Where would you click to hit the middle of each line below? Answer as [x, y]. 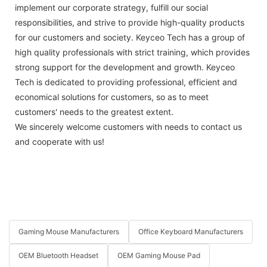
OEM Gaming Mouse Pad [159, 256]
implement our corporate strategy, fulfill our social [111, 7]
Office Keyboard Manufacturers [191, 232]
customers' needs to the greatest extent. [94, 111]
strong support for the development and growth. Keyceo [125, 67]
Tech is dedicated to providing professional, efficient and [126, 82]
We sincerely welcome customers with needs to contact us [128, 126]
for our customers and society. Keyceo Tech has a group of [130, 37]
